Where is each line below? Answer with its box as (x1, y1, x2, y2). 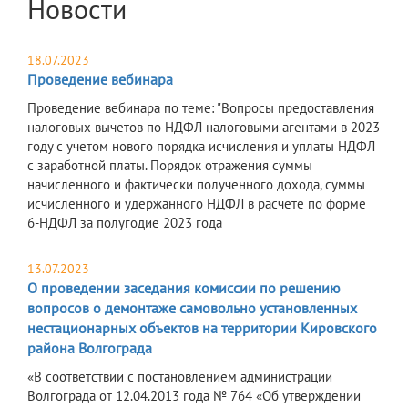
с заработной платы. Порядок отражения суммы (27, 157, 312, 175)
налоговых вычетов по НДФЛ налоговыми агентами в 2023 (27, 118, 380, 137)
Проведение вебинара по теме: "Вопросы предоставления (27, 99, 374, 117)
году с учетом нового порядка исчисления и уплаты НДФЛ (27, 138, 375, 156)
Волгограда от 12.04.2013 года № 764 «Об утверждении (27, 387, 361, 405)
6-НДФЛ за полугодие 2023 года (27, 214, 222, 232)
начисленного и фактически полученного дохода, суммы (27, 176, 365, 194)
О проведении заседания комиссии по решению (27, 279, 341, 298)
